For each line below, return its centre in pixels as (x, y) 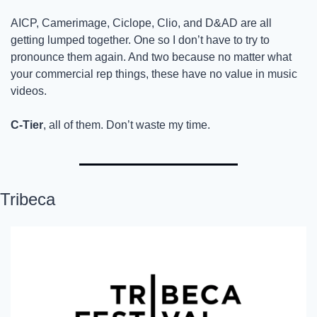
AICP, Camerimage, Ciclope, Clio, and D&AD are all (141, 23)
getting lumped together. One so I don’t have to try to (140, 40)
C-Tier (27, 125)
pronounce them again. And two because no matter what (151, 57)
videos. (30, 91)
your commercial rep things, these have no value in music (154, 74)
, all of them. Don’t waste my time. (128, 125)
